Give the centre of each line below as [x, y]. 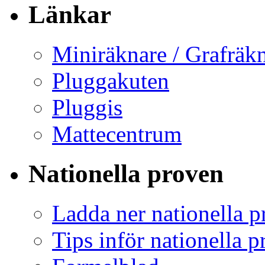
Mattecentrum [117, 134]
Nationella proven [126, 173]
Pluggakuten [111, 80]
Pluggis [87, 107]
